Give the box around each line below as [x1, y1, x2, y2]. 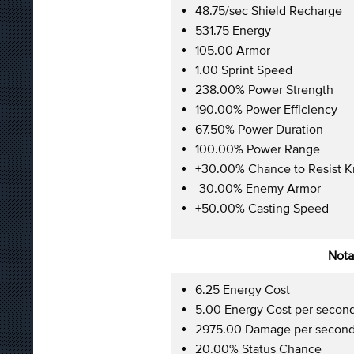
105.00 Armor [195, 42, 270, 57]
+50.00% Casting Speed [195, 200, 329, 215]
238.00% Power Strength [195, 81, 333, 96]
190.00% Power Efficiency [195, 101, 337, 116]
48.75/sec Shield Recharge [195, 2, 342, 17]
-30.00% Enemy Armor [195, 180, 321, 195]
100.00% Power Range [195, 141, 320, 156]
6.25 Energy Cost [195, 281, 290, 296]
